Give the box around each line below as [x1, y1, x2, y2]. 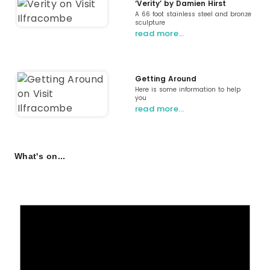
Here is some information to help [135, 85, 240, 95]
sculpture [135, 18, 165, 28]
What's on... [14, 151, 66, 162]
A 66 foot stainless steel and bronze [135, 10, 251, 19]
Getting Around [135, 74, 196, 84]
